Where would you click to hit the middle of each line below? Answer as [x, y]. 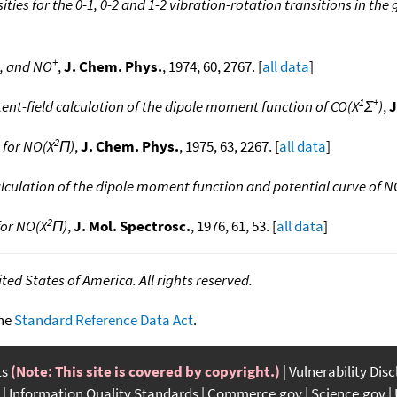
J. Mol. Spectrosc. [132, 226]
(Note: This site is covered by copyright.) [145, 371]
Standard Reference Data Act [104, 319]
